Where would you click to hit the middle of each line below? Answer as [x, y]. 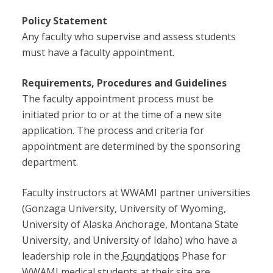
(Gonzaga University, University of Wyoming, [124, 209]
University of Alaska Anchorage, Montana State [130, 225]
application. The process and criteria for [113, 131]
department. [50, 162]
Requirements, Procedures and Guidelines [124, 83]
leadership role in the [72, 256]
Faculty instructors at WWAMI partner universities [136, 193]
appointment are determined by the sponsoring [131, 147]
